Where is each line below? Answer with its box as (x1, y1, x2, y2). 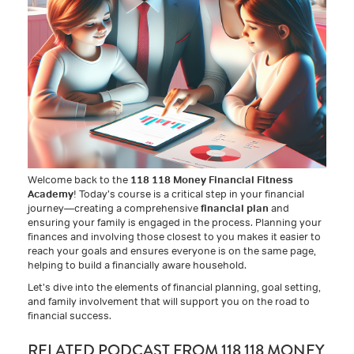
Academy (28, 187, 73, 200)
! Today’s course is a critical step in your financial (73, 187, 304, 200)
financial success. (28, 309, 111, 322)
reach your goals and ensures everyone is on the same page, (28, 244, 316, 257)
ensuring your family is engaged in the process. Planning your (28, 216, 322, 228)
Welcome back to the (28, 173, 130, 186)
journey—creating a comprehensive (28, 201, 201, 214)
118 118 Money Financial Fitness (130, 173, 293, 186)
